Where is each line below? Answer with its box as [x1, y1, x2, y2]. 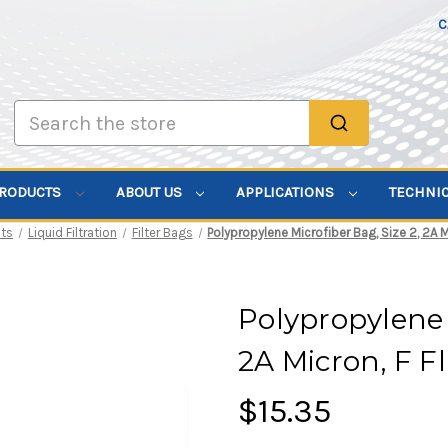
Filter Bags [131, 224, 193, 240]
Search [14, 102, 60, 119]
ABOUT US [115, 183, 186, 202]
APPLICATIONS [236, 183, 339, 202]
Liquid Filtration [27, 224, 117, 240]
